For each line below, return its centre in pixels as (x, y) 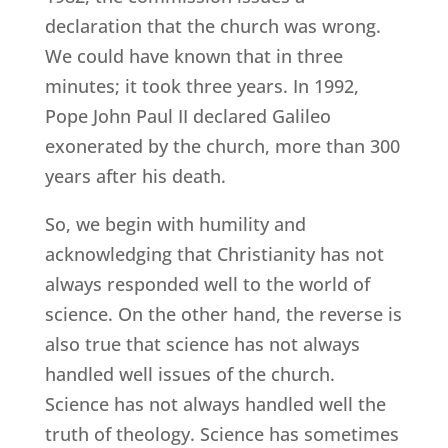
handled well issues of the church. (189, 373)
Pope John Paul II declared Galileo (187, 115)
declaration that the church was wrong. (212, 25)
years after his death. (135, 175)
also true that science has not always (202, 343)
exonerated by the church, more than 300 (222, 145)
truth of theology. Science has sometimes (221, 433)
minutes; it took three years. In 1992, (201, 85)
